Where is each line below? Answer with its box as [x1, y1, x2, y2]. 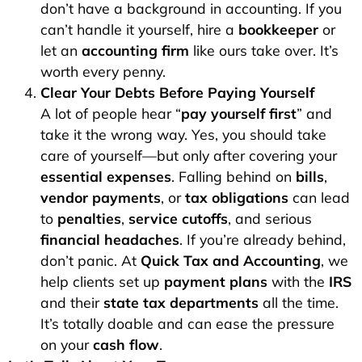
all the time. [259, 293, 339, 312]
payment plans [164, 272, 267, 291]
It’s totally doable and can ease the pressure [40, 314, 335, 333]
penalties [57, 209, 121, 228]
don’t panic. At [40, 251, 141, 270]
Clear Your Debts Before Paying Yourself [40, 83, 314, 102]
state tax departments [103, 293, 259, 312]
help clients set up [40, 272, 164, 291]
